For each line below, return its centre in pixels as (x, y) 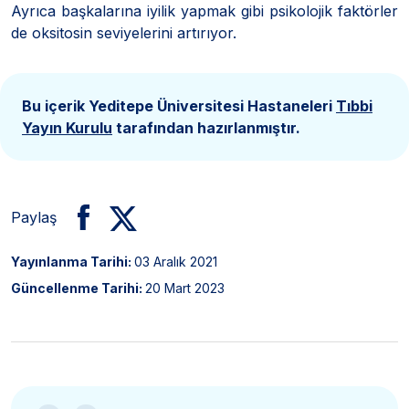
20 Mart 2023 (185, 288)
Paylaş (34, 217)
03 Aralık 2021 (176, 261)
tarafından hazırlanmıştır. (206, 127)
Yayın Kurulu (67, 127)
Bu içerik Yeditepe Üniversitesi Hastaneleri (179, 105)
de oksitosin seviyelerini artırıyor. (124, 32)
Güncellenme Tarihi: (78, 288)
